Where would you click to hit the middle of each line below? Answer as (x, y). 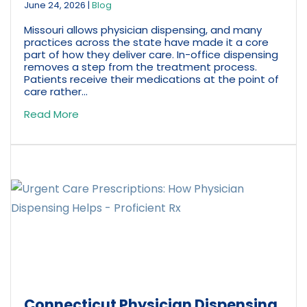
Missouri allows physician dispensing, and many (143, 30)
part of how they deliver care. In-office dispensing (151, 55)
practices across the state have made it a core (147, 42)
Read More (52, 114)
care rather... (56, 92)
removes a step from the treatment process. (141, 67)
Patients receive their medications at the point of (152, 79)
